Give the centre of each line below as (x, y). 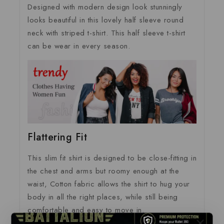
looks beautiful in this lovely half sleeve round (105, 20)
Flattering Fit (57, 137)
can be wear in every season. (79, 46)
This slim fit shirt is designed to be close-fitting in (112, 158)
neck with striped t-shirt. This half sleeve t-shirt (106, 33)
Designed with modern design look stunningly (105, 7)
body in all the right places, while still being (103, 197)
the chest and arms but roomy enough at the (103, 171)
